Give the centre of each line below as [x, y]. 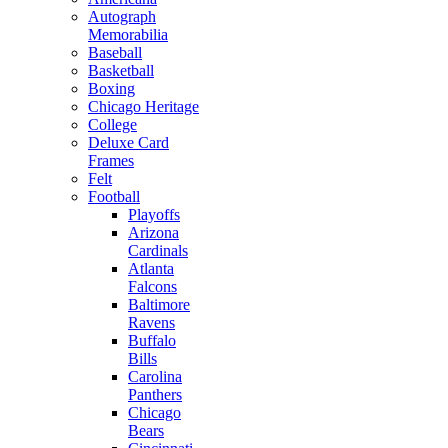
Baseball [115, 52]
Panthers [155, 394]
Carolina [155, 376]
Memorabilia [128, 34]
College [112, 124]
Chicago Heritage [143, 106]
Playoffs [154, 214]
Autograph [122, 16]
